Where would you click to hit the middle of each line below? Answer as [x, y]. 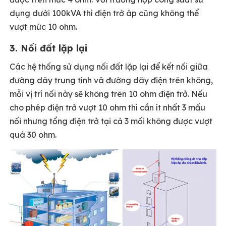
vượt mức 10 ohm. [43, 27]
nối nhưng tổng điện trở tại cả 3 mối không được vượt [111, 121]
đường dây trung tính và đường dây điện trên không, [111, 80]
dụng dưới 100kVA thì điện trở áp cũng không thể [104, 13]
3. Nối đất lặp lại [48, 48]
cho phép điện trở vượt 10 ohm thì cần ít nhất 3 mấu [107, 107]
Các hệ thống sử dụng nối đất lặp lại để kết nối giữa [109, 67]
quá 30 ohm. [33, 135]
